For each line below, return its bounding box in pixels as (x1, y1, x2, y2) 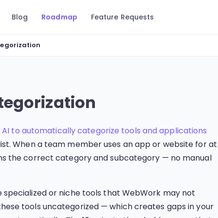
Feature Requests (91, 12, 154, 22)
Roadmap (41, 12, 77, 22)
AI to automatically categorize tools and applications (2, 125, 207, 136)
